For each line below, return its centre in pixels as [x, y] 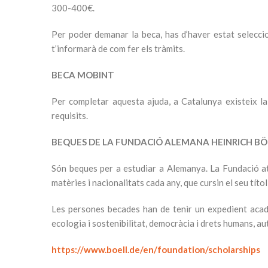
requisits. [70, 115]
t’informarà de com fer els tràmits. [118, 48]
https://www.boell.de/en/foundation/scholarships [156, 249]
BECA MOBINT [83, 75]
